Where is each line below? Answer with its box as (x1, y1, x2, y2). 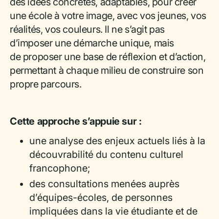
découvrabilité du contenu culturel (29, 149, 183, 160)
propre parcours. (10, 78, 82, 90)
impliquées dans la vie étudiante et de (29, 205, 197, 217)
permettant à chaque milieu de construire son (10, 65, 204, 76)
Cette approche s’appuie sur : (10, 115, 142, 127)
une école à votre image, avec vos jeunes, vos (10, 10, 207, 22)
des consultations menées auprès (29, 178, 179, 190)
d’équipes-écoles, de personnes (29, 192, 173, 203)
